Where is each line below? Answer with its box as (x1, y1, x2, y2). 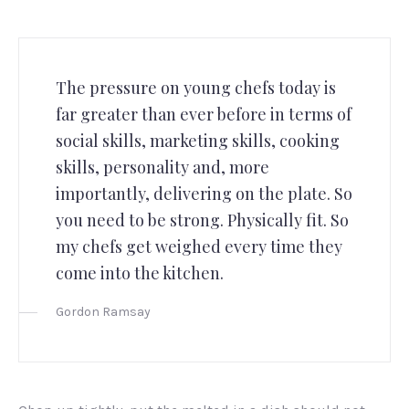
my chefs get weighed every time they (56, 235, 342, 257)
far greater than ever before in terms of (56, 102, 351, 125)
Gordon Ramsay (56, 304, 151, 320)
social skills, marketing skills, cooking (56, 129, 340, 152)
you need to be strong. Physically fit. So (56, 208, 349, 231)
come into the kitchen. (56, 261, 224, 284)
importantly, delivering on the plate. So (56, 182, 352, 204)
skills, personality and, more (56, 155, 269, 178)
